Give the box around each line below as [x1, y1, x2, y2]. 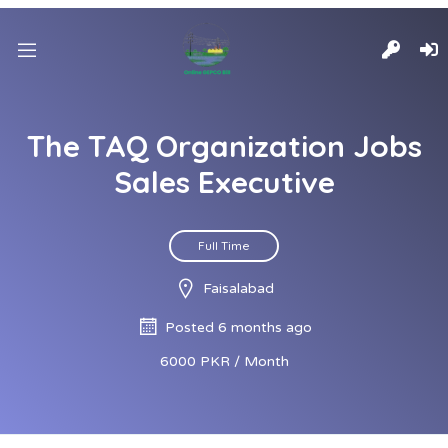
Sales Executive [113, 163, 335, 201]
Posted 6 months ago [165, 319, 312, 336]
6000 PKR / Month [159, 353, 289, 370]
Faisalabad [203, 280, 274, 297]
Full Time [198, 238, 250, 253]
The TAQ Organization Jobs [26, 127, 422, 165]
